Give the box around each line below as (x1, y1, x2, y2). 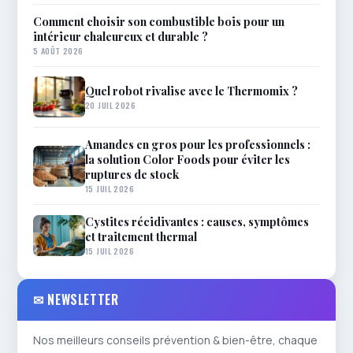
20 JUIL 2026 (85, 98, 136, 111)
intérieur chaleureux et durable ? (33, 28, 208, 45)
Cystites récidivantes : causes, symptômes (85, 214, 309, 230)
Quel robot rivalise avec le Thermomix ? (85, 82, 298, 98)
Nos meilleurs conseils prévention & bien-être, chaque (33, 333, 318, 348)
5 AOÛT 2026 (33, 44, 84, 58)
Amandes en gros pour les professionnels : (85, 136, 310, 153)
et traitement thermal (85, 229, 197, 245)
